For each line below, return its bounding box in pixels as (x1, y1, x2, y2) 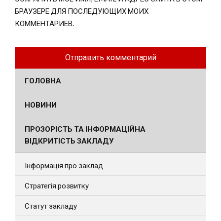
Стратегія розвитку (25, 181, 89, 190)
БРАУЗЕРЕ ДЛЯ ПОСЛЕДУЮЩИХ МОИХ (15, 6, 148, 15)
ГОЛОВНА (25, 76, 61, 85)
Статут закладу (25, 201, 77, 210)
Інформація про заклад (25, 161, 103, 170)
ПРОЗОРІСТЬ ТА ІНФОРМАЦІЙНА (25, 124, 146, 133)
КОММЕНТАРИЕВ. (15, 19, 74, 28)
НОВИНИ (25, 100, 57, 109)
